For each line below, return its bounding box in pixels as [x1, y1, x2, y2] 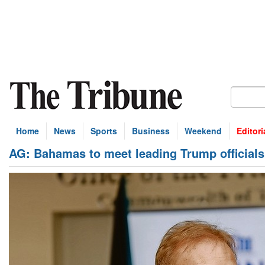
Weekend [185, 125, 222, 137]
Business [132, 125, 170, 137]
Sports [91, 125, 117, 137]
